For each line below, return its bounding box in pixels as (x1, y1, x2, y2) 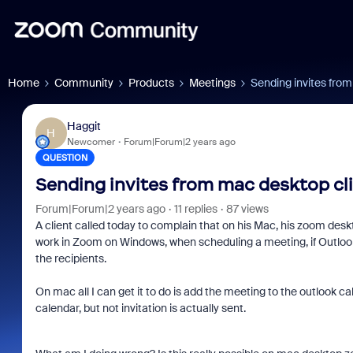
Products (128, 76, 174, 90)
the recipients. (35, 251, 106, 266)
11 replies (173, 202, 217, 216)
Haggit (66, 118, 101, 133)
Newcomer (66, 135, 115, 148)
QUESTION (42, 152, 87, 163)
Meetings (189, 76, 236, 90)
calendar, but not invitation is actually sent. (35, 301, 246, 315)
